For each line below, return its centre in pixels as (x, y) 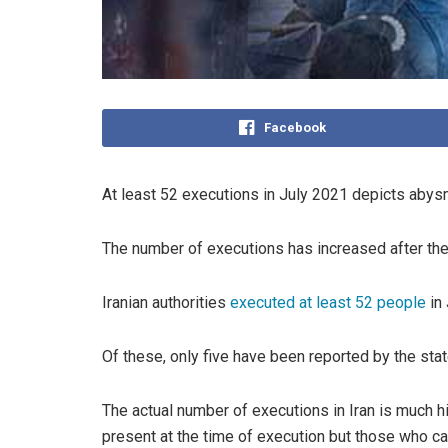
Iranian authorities (166, 302)
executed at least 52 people (328, 302)
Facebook (294, 127)
